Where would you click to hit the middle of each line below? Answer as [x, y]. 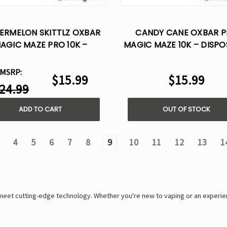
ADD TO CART [41, 109]
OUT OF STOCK [187, 109]
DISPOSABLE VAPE [40, 57]
